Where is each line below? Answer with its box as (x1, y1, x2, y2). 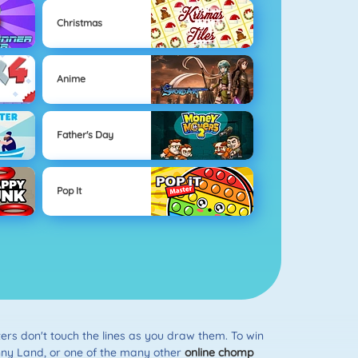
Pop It (56, 185, 82, 197)
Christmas (56, 17, 102, 30)
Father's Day (56, 129, 113, 141)
